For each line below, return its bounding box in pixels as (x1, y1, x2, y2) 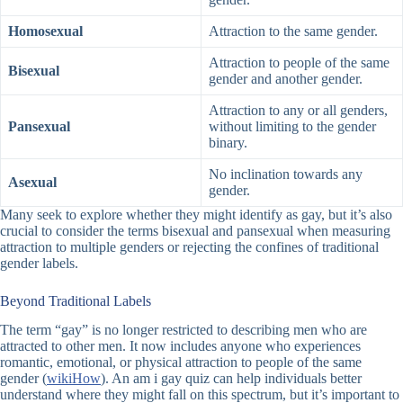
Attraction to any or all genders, (209, 102, 388, 118)
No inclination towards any (209, 166, 363, 182)
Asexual (8, 174, 57, 190)
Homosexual (8, 22, 83, 39)
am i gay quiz (133, 371, 210, 387)
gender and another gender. (209, 70, 363, 86)
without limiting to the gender (209, 118, 376, 134)
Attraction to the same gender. (209, 22, 378, 39)
